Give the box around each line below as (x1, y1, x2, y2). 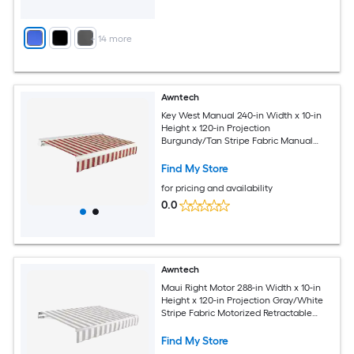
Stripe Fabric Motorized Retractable (161, 307, 313, 318)
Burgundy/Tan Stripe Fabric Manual (161, 134, 314, 146)
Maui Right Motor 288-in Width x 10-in (161, 281, 322, 293)
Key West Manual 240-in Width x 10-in (161, 109, 322, 121)
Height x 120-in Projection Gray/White (161, 294, 324, 306)
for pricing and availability (161, 182, 273, 194)
